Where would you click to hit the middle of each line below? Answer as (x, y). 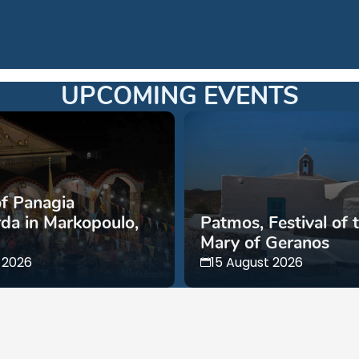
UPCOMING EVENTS (179, 96)
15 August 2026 (256, 262)
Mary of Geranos (264, 242)
